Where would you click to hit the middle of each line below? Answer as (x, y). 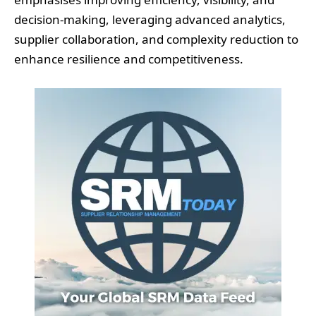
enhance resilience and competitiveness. (129, 59)
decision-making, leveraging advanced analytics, (150, 20)
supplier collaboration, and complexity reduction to (156, 39)
